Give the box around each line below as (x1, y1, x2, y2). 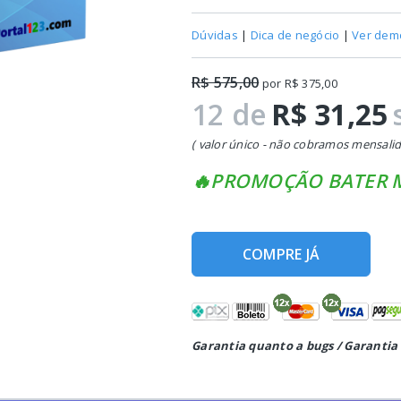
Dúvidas (192, 27, 238, 43)
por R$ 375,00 (259, 75, 337, 91)
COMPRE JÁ (242, 244, 320, 264)
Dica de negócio (250, 27, 340, 43)
